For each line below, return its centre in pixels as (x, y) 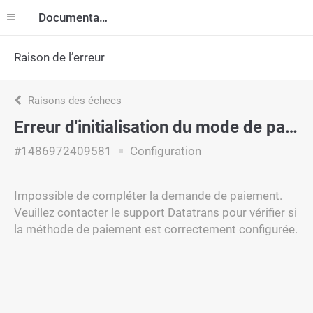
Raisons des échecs (73, 101)
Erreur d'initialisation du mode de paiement (291, 127)
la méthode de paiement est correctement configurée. (156, 229)
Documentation (103, 17)
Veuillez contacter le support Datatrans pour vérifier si (155, 212)
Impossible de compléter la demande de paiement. (148, 196)
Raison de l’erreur (59, 57)
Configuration (164, 151)
